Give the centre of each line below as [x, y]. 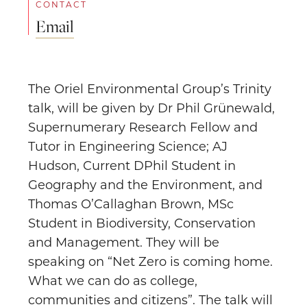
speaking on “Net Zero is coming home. [150, 261]
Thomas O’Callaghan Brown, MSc [131, 204]
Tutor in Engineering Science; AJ [128, 146]
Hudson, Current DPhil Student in [132, 165]
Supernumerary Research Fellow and [143, 127]
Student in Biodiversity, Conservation [142, 223]
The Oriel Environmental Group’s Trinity [150, 89]
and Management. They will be [124, 242]
